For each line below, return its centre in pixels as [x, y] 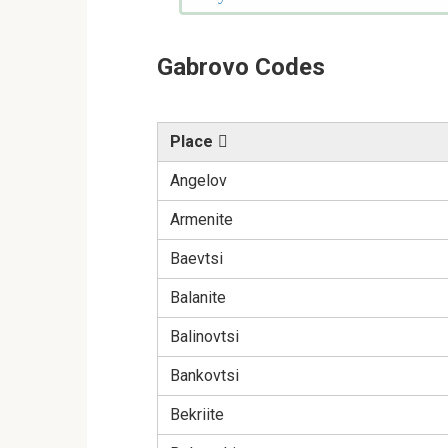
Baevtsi [196, 259]
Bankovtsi [204, 376]
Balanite [198, 298]
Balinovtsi [204, 337]
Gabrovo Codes [241, 67]
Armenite [201, 220]
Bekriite [197, 415]
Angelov [198, 181]
